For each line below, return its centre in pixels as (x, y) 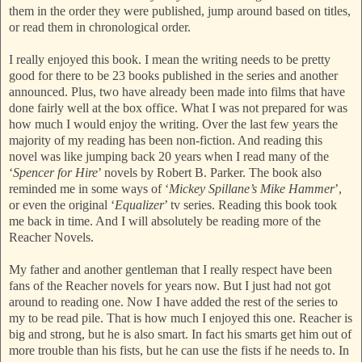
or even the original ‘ (62, 205)
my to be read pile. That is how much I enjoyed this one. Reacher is (181, 318)
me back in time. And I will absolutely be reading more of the (165, 221)
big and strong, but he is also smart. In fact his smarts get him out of (180, 335)
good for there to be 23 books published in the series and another (173, 76)
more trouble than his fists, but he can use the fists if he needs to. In (179, 351)
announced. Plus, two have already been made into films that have (177, 92)
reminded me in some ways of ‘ (89, 189)
